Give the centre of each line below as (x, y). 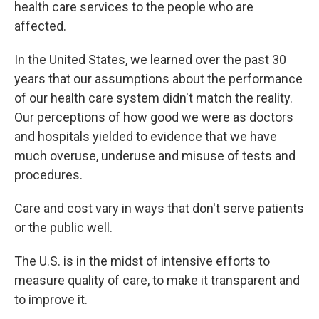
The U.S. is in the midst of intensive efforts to (142, 261)
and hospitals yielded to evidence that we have (146, 136)
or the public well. (63, 228)
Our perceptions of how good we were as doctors (154, 117)
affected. (40, 26)
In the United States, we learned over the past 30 (150, 59)
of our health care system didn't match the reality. (153, 98)
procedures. (48, 175)
